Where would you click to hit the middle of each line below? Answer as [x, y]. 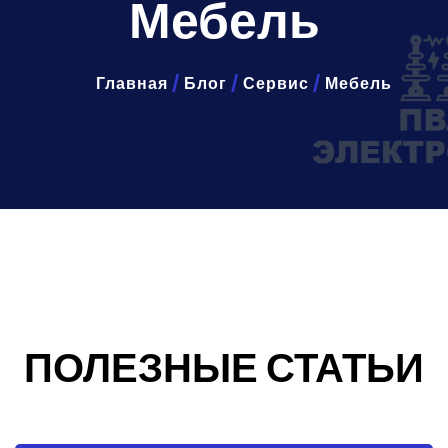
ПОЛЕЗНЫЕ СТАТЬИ [224, 368]
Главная [132, 83]
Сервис [276, 83]
